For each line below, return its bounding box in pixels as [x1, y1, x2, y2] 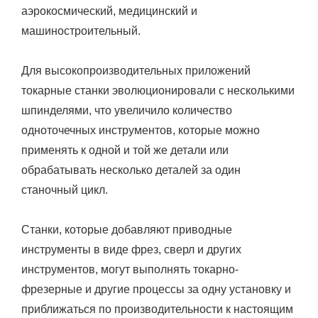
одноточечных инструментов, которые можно [21, 124, 260, 136]
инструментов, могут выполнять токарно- [21, 263, 238, 275]
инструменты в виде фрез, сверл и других [21, 243, 241, 256]
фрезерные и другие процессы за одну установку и [21, 283, 291, 295]
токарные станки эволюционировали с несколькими [21, 84, 295, 97]
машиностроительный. [21, 24, 141, 37]
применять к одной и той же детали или [21, 143, 229, 156]
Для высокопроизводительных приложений [21, 64, 251, 77]
